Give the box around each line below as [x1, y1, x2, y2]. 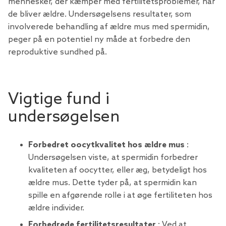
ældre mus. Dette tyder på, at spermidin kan [28, 178, 197, 188]
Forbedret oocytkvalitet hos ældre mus [28, 140, 185, 150]
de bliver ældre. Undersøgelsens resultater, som [8, 9, 191, 19]
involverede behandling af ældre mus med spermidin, [8, 22, 210, 32]
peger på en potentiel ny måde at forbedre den [8, 34, 190, 44]
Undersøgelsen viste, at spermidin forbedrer [28, 153, 198, 163]
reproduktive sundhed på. [8, 47, 107, 57]
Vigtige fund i [8, 89, 109, 109]
